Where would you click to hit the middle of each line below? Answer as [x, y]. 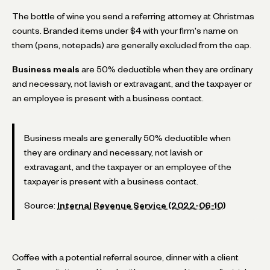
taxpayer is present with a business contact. [111, 181]
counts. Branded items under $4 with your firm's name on [125, 30]
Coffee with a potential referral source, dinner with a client [125, 257]
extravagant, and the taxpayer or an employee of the [128, 167]
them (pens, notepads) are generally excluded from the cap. [132, 45]
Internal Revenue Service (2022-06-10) [142, 205]
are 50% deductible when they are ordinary [166, 69]
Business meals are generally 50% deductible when [127, 138]
